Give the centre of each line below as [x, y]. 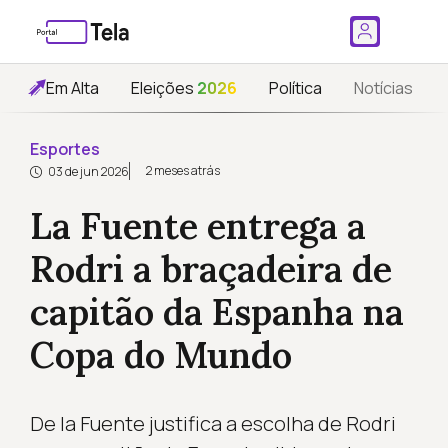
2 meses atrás [182, 170]
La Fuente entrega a [197, 226]
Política [295, 88]
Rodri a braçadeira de [210, 269]
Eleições [164, 88]
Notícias [383, 88]
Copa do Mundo [160, 355]
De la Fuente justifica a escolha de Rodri [212, 423]
